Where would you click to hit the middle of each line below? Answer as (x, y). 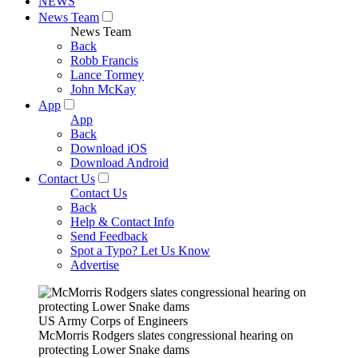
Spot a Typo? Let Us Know (140, 251)
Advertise (95, 265)
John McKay (103, 89)
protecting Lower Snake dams (114, 350)
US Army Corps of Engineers (113, 321)
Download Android (119, 163)
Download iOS (109, 148)
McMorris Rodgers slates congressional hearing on (166, 335)
